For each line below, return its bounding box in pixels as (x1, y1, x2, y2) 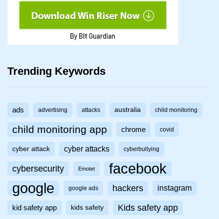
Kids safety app (118, 203, 178, 213)
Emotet (78, 166, 95, 172)
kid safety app (12, 204, 57, 212)
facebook (109, 160, 167, 177)
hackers (112, 183, 143, 194)
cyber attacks (64, 145, 109, 153)
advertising (38, 107, 67, 114)
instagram (157, 184, 192, 193)
